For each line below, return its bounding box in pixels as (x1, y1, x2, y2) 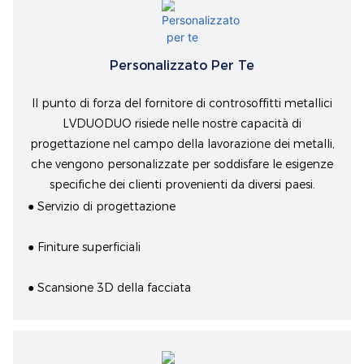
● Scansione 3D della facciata (28, 280, 192, 296)
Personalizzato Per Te (110, 58, 254, 74)
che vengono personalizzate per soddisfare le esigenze (31, 157, 333, 172)
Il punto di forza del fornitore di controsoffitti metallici (32, 96, 332, 111)
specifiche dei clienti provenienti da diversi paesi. (49, 177, 315, 193)
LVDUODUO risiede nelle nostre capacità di (63, 116, 301, 132)
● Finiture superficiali (28, 240, 141, 255)
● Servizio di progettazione (28, 199, 176, 214)
